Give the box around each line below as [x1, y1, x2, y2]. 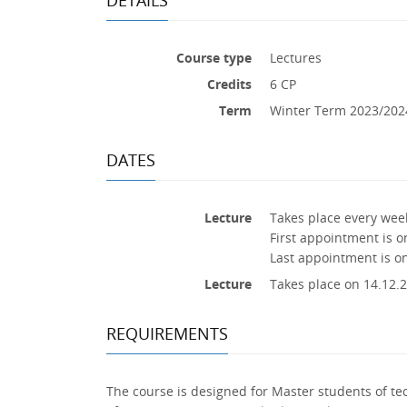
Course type [176, 48, 252, 66]
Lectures [270, 48, 322, 66]
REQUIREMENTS [106, 322, 228, 344]
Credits [207, 74, 252, 93]
